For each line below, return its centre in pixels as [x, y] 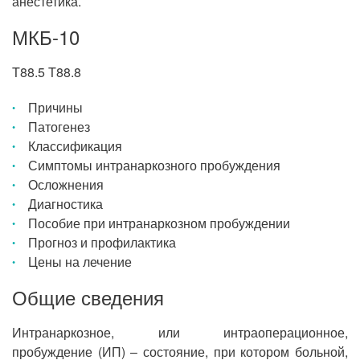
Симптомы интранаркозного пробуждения [154, 165]
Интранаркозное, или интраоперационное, [180, 332]
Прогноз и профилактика [102, 242]
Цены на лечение [80, 262]
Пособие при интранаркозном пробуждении [159, 223]
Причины [55, 107]
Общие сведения [88, 297]
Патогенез [59, 127]
